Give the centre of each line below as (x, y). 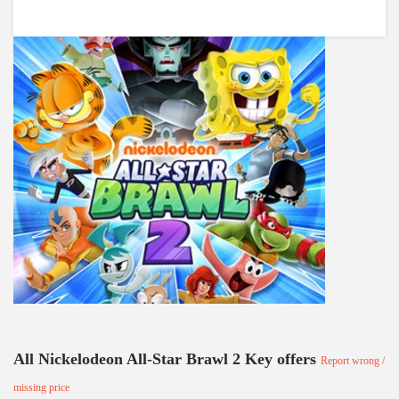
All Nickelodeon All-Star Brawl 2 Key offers (167, 359)
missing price (41, 387)
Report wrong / (353, 361)
